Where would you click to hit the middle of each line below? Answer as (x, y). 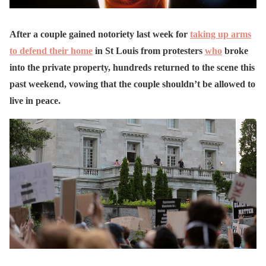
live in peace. (35, 101)
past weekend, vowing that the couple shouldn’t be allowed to (132, 84)
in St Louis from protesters (149, 51)
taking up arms (221, 34)
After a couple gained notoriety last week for (100, 34)
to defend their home (51, 51)
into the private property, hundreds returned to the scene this (132, 68)
